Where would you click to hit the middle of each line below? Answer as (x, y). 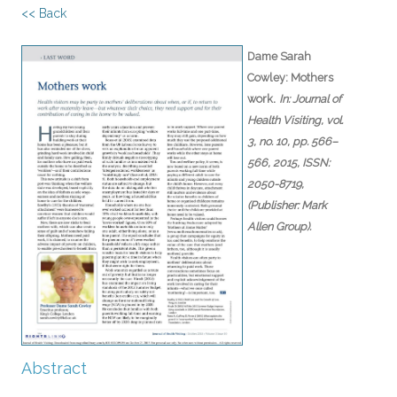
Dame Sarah (279, 56)
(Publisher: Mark (287, 205)
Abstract (54, 368)
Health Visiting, (287, 120)
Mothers (312, 78)
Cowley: (269, 78)
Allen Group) (278, 226)
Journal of (317, 99)
